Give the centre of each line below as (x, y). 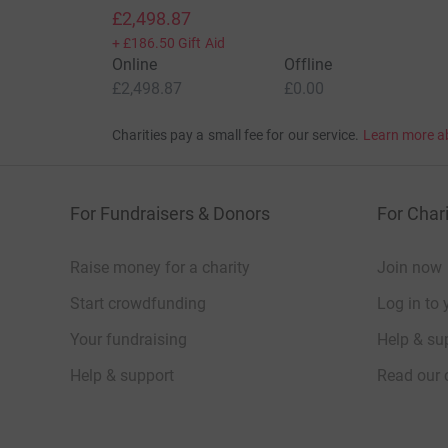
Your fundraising (128, 340)
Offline (308, 65)
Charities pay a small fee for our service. (235, 135)
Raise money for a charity (160, 268)
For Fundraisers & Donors (170, 214)
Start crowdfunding (138, 304)
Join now (409, 268)
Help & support (122, 376)
